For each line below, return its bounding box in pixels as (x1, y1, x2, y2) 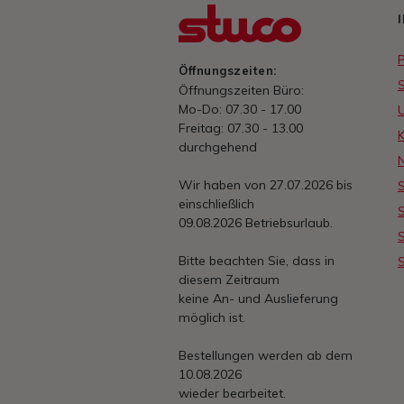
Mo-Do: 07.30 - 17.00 (179, 101, 301, 118)
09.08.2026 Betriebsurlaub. (179, 215, 333, 232)
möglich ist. (179, 309, 245, 326)
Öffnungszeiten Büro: (179, 82, 304, 99)
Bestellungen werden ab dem (179, 347, 353, 364)
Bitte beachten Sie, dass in (179, 252, 335, 270)
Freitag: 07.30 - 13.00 (179, 120, 303, 137)
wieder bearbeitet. (179, 385, 286, 402)
